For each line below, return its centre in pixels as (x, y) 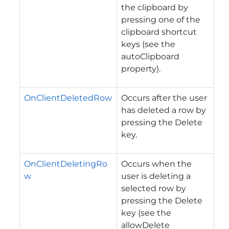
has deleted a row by (164, 110)
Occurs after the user (164, 98)
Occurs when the (156, 164)
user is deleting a (156, 176)
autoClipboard (150, 56)
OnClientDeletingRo (66, 164)
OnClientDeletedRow (68, 98)
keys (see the (148, 44)
